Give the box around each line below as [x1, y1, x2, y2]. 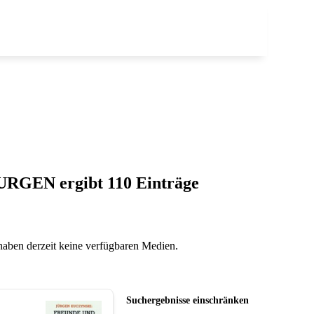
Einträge [135, 173, 199, 192]
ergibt [59, 173, 103, 192]
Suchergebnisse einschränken [126, 294, 249, 306]
